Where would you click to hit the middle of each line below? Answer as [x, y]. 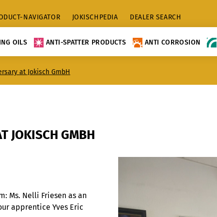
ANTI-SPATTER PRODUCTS [86, 42]
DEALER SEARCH [155, 17]
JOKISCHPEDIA [95, 17]
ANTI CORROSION [173, 42]
